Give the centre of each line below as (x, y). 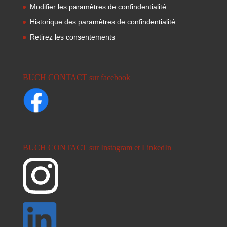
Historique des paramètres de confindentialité (102, 22)
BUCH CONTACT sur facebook (76, 78)
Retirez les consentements (72, 37)
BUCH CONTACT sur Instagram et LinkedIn (97, 148)
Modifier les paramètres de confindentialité (98, 6)
